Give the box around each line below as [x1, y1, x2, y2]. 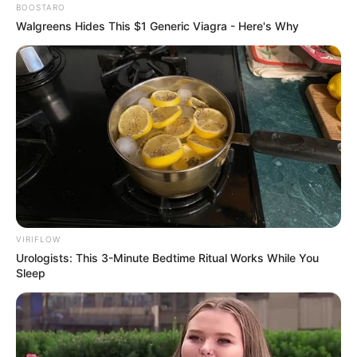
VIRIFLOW [16, 234, 61, 245]
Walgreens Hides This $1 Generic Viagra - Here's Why [16, 18, 299, 33]
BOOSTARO [16, 2, 65, 12]
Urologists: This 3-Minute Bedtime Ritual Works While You [16, 251, 319, 265]
